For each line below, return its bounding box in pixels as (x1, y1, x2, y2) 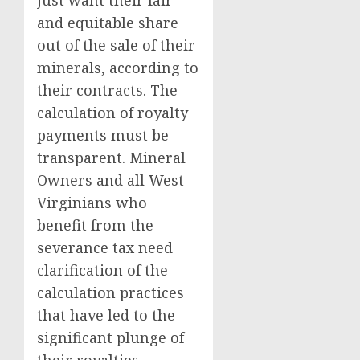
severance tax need (37, 238, 173, 258)
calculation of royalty (37, 103, 188, 123)
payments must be (37, 125, 169, 145)
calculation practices (37, 283, 184, 303)
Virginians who (37, 193, 147, 213)
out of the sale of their (37, 35, 195, 55)
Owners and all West (37, 170, 184, 190)
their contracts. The (37, 80, 178, 100)
